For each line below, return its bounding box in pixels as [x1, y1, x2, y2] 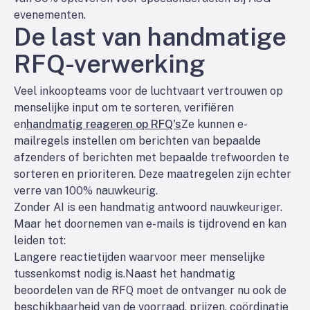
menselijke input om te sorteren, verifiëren [14, 101, 234, 114]
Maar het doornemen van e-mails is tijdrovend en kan [14, 217, 286, 230]
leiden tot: [14, 234, 66, 247]
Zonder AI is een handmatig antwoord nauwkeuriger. [14, 201, 282, 214]
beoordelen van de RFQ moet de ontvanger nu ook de [14, 284, 286, 297]
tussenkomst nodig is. [14, 267, 125, 280]
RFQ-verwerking [14, 49, 206, 78]
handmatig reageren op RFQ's [26, 118, 181, 131]
